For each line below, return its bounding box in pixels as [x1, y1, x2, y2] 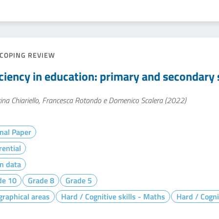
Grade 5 [65, 175, 92, 186]
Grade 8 [27, 175, 54, 186]
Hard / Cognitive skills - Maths [61, 191, 165, 202]
